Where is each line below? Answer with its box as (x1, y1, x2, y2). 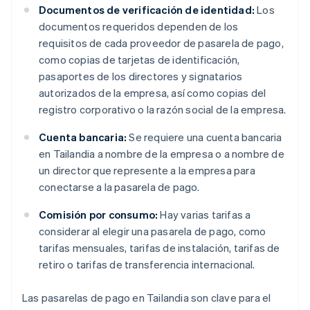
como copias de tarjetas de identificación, (39, 53, 240, 67)
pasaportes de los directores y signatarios (39, 69, 243, 84)
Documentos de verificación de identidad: (39, 3, 255, 17)
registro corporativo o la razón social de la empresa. (39, 102, 286, 117)
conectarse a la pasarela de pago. (39, 180, 200, 194)
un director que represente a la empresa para (39, 163, 255, 178)
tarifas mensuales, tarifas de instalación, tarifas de (39, 241, 280, 255)
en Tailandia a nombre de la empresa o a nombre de (39, 147, 284, 161)
